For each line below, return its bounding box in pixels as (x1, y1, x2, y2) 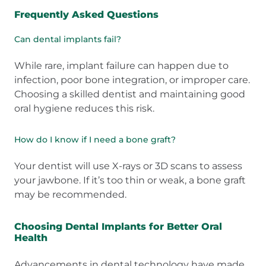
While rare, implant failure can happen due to (14, 59, 229, 71)
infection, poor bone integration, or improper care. (14, 74, 250, 85)
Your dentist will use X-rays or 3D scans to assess (14, 160, 242, 172)
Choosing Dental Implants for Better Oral (14, 220, 222, 232)
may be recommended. (14, 188, 126, 200)
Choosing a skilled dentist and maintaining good (14, 88, 245, 100)
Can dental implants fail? (14, 33, 121, 45)
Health (14, 232, 47, 243)
